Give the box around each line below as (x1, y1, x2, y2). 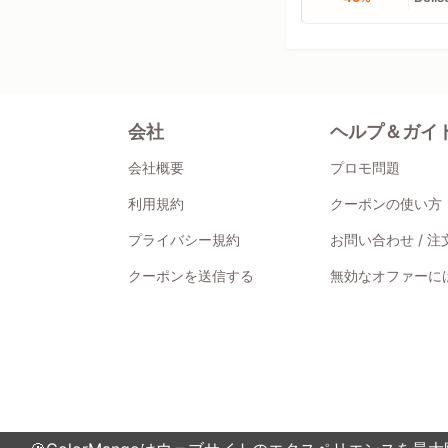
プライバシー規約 (127, 230, 240, 248)
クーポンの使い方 (330, 194, 443, 212)
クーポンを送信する (127, 266, 254, 284)
